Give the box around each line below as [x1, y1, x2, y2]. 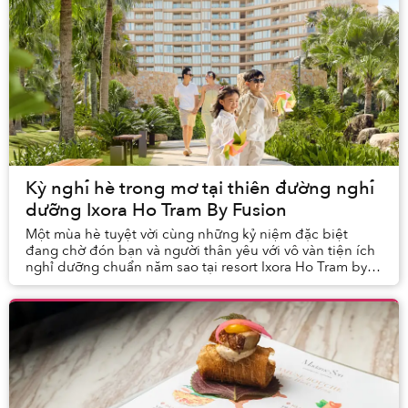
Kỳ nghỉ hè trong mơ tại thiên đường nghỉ [25, 176, 374, 201]
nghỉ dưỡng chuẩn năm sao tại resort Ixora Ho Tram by [25, 258, 367, 277]
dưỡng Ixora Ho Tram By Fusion [25, 198, 287, 223]
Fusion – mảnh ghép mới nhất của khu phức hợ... [25, 274, 332, 293]
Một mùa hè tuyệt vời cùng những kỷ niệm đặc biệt [25, 225, 348, 244]
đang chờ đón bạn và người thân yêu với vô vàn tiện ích [25, 241, 375, 260]
